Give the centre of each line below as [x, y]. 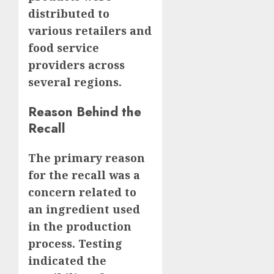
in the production [80, 227]
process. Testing [75, 244]
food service [64, 48]
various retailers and [90, 31]
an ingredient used [84, 209]
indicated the [67, 261]
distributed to [69, 14]
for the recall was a [84, 175]
